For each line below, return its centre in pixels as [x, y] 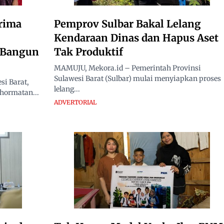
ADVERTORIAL [75, 102]
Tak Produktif [88, 51]
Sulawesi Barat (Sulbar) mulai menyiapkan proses [137, 78]
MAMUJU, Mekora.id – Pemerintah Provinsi [127, 68]
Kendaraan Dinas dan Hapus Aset [136, 37]
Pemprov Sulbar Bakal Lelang [127, 23]
